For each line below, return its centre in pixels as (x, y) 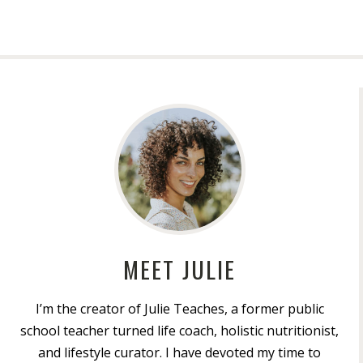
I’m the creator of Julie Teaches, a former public (179, 309)
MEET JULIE (179, 269)
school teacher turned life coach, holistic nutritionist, (179, 331)
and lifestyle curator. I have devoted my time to (179, 352)
